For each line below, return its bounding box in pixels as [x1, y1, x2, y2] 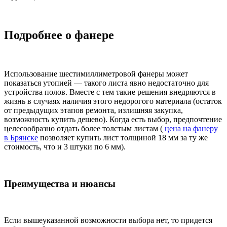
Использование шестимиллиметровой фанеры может [4, 69, 188, 78]
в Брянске [4, 133, 38, 142]
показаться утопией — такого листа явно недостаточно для [4, 78, 209, 87]
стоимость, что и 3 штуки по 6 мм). [4, 142, 126, 151]
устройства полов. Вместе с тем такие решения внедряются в [4, 87, 216, 96]
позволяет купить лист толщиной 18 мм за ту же [38, 133, 208, 142]
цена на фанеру [163, 124, 218, 133]
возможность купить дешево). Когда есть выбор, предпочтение [4, 115, 222, 124]
